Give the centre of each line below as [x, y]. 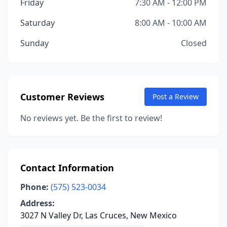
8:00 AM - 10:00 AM [171, 23]
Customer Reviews [62, 97]
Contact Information [67, 168]
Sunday [34, 43]
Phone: [34, 187]
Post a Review [176, 97]
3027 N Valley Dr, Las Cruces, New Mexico [99, 215]
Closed [194, 43]
